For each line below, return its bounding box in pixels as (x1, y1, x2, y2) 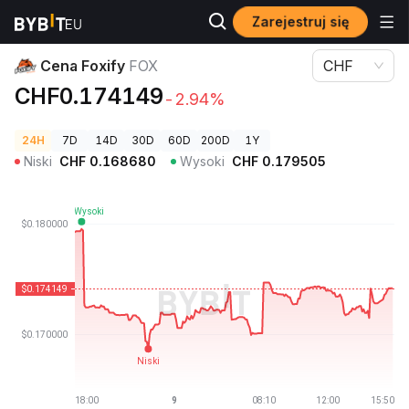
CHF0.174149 (15, 83, 163, 110)
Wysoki (180, 153, 225, 169)
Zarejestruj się (253, 13, 348, 30)
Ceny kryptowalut (15, 16, 110, 29)
